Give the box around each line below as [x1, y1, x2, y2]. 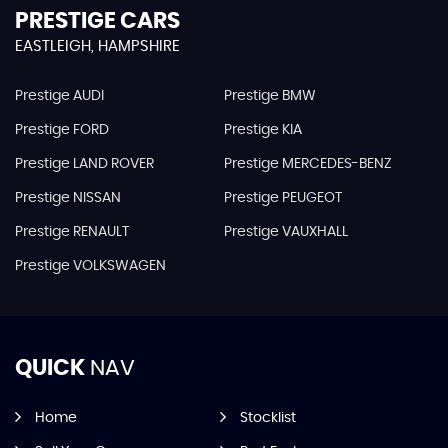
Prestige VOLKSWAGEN [15, 259, 166, 274]
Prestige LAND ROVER [15, 157, 154, 172]
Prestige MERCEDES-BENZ [223, 157, 392, 172]
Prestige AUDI [15, 89, 104, 104]
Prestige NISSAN [15, 191, 121, 206]
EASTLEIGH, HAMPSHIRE [15, 39, 180, 55]
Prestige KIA [223, 123, 302, 138]
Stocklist [239, 411, 296, 426]
